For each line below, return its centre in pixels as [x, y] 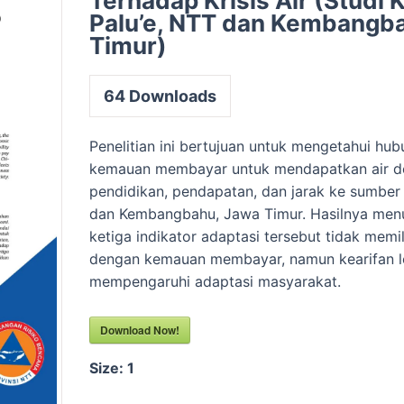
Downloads [171, 96]
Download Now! [140, 330]
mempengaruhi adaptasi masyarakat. [216, 282]
